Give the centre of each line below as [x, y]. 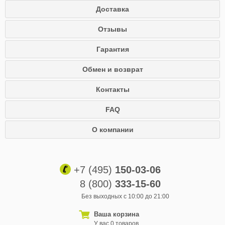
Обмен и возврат [113, 69]
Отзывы [113, 29]
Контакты [113, 89]
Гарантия [113, 49]
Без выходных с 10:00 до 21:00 [125, 196]
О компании [113, 130]
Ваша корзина [116, 214]
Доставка [113, 9]
